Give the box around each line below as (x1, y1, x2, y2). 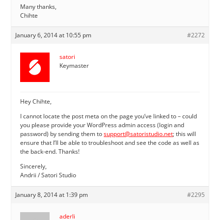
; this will (173, 129, 196, 138)
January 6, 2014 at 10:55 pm (15, 30, 92, 39)
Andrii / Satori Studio (20, 170, 77, 179)
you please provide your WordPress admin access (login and (20, 120, 185, 129)
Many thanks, (20, 2, 57, 11)
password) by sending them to (20, 129, 104, 138)
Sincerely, (20, 162, 47, 170)
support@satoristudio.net (104, 129, 173, 138)
